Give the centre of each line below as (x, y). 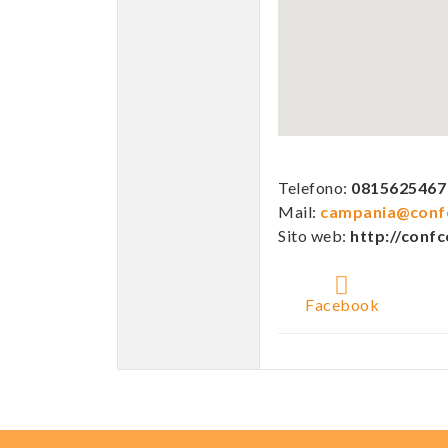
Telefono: (314, 187)
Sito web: (314, 235)
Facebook (342, 304)
